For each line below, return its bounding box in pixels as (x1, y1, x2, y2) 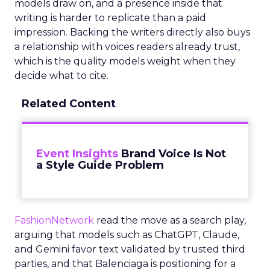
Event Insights (36, 147, 118, 160)
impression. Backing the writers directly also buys (14, 27, 250, 38)
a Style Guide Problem (36, 159, 164, 172)
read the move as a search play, (94, 215, 246, 226)
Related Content (22, 97, 116, 110)
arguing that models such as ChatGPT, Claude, (14, 229, 239, 240)
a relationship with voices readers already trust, (14, 41, 240, 52)
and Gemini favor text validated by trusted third (14, 243, 245, 255)
